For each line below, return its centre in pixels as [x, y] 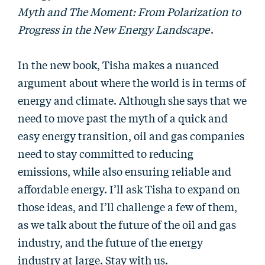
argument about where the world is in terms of [132, 82]
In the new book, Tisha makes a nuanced [118, 64]
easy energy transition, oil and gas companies [131, 135]
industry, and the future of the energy [110, 242]
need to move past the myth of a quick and [123, 118]
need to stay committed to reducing [106, 153]
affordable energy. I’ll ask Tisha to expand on [129, 189]
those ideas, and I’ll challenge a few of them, [127, 206]
